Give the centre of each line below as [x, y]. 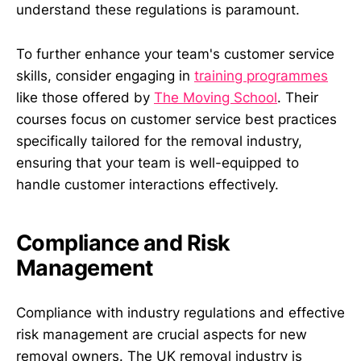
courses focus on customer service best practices [176, 119]
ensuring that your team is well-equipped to [158, 162]
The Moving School [216, 97]
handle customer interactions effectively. [147, 184]
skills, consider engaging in [105, 75]
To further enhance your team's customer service [175, 54]
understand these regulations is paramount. [158, 10]
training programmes [261, 75]
